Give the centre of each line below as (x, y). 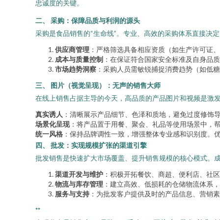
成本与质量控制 (79, 59)
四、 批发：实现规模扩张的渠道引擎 (91, 145)
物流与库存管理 (79, 184)
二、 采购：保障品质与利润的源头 (88, 20)
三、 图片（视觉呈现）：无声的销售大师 (98, 85)
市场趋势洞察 (76, 69)
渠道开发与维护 (79, 174)
